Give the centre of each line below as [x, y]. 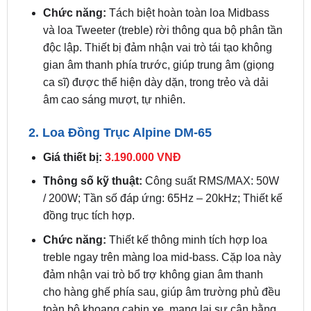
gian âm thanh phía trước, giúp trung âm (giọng [158, 28]
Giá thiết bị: [74, 121]
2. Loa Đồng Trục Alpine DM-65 [120, 96]
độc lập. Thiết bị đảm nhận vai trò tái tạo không [157, 11]
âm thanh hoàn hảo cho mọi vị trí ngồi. [136, 290]
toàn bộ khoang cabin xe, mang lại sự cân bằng [159, 273]
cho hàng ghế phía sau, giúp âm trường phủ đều [161, 255]
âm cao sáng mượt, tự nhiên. [114, 63]
